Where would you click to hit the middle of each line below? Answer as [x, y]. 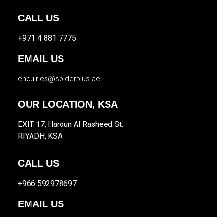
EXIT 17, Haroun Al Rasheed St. [71, 124]
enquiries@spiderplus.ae [59, 79]
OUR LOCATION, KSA [68, 104]
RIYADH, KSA [40, 136]
